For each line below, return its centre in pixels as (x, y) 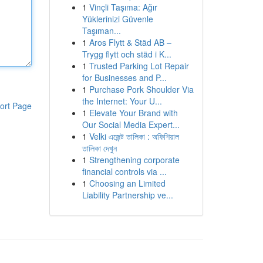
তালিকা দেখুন (99, 148)
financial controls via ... (124, 171)
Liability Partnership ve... (127, 195)
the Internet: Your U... (122, 101)
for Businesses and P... (124, 77)
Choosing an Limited (127, 183)
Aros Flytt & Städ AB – (130, 42)
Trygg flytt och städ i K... (127, 54)
